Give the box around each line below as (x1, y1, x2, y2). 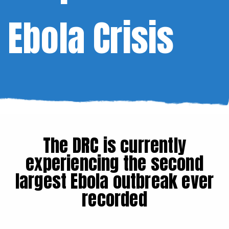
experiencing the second (26, 149, 203, 177)
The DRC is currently (43, 131, 186, 159)
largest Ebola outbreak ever (15, 167, 214, 195)
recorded (82, 185, 147, 213)
